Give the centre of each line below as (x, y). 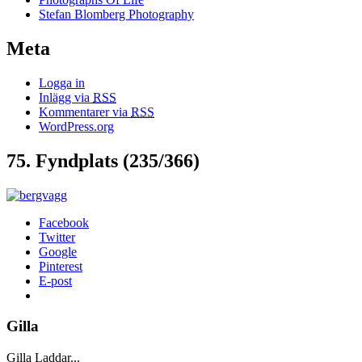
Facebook (64, 222)
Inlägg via (66, 97)
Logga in (62, 82)
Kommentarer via (85, 112)
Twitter (57, 237)
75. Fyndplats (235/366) (103, 160)
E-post (55, 280)
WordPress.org (76, 126)
